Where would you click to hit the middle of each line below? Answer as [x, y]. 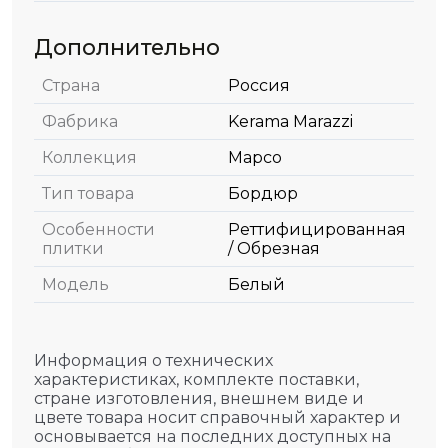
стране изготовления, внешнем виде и [199, 398]
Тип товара [88, 193]
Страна [71, 85]
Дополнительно [127, 46]
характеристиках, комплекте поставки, [196, 379]
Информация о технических [153, 360]
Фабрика [80, 121]
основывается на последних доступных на [212, 436]
